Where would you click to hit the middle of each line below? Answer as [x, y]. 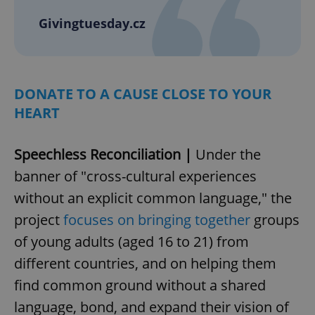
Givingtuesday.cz [92, 24]
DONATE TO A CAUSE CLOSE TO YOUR [143, 94]
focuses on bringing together [157, 220]
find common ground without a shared [140, 285]
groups [275, 220]
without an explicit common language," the [153, 198]
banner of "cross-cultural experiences [135, 176]
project [39, 220]
